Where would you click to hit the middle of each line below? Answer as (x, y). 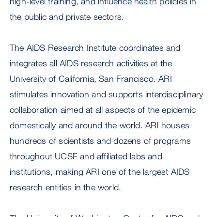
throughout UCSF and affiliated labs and (86, 156)
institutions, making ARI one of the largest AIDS (100, 172)
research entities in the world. (66, 187)
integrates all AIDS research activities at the (91, 63)
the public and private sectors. (67, 17)
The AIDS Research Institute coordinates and (95, 48)
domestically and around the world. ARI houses (100, 125)
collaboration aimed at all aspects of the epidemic (103, 110)
